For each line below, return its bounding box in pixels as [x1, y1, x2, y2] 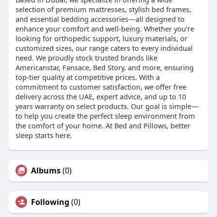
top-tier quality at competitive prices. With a [15, 72, 160, 82]
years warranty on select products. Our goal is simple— [15, 101, 199, 111]
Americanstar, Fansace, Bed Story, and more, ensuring [15, 62, 194, 73]
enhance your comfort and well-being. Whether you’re [15, 24, 194, 34]
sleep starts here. [15, 130, 72, 140]
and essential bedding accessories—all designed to [15, 14, 185, 24]
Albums [31, 165, 61, 176]
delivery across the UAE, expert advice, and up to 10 [15, 92, 186, 102]
